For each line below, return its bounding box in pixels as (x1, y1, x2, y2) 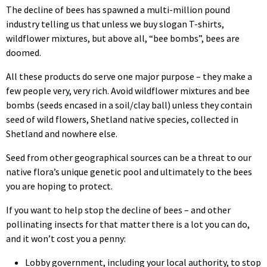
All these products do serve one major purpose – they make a (6, 70, 252, 82)
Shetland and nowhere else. (6, 127, 117, 139)
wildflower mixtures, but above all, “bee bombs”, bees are (6, 32, 240, 44)
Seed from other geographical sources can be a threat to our (6, 151, 252, 163)
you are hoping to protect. (6, 179, 113, 192)
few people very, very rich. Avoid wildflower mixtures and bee (6, 84, 250, 97)
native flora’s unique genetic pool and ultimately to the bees (6, 165, 252, 178)
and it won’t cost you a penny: (6, 232, 126, 244)
